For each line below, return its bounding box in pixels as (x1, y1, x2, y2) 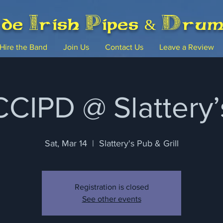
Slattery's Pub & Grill (99, 138, 179, 148)
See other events (82, 195, 141, 203)
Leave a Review (159, 43, 214, 51)
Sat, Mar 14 (44, 138, 87, 148)
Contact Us (105, 43, 143, 51)
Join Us (63, 43, 89, 51)
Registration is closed (74, 183, 149, 191)
